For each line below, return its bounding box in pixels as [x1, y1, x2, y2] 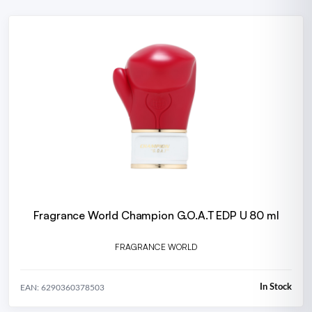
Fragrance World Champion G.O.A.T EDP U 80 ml [33, 208, 279, 222]
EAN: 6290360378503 [20, 283, 104, 292]
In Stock [260, 283, 292, 292]
